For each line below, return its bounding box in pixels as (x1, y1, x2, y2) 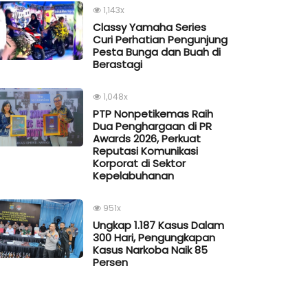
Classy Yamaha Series (93, 20, 206, 35)
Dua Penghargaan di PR (93, 119, 212, 134)
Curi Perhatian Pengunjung (93, 32, 228, 47)
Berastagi (93, 57, 142, 72)
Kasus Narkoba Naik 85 (93, 243, 208, 258)
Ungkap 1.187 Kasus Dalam (93, 218, 224, 233)
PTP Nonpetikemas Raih (93, 107, 213, 122)
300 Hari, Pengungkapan (93, 230, 215, 245)
